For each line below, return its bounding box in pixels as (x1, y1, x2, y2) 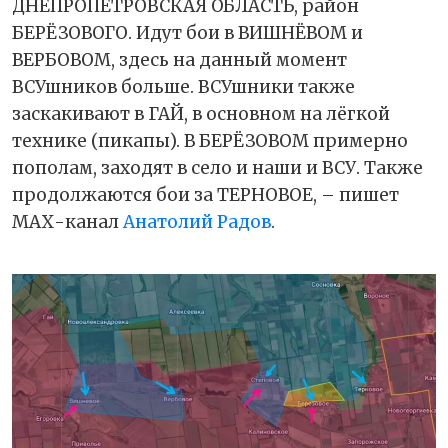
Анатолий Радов (123, 210, 271, 233)
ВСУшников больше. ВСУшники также (12, 75, 355, 98)
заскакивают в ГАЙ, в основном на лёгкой (12, 102, 390, 125)
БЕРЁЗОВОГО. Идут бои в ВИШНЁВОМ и (12, 21, 363, 44)
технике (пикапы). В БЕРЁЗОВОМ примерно (12, 129, 408, 152)
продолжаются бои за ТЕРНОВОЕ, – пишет (12, 183, 399, 206)
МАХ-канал (12, 210, 123, 233)
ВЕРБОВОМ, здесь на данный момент (12, 48, 347, 71)
